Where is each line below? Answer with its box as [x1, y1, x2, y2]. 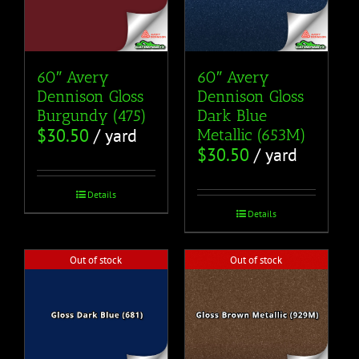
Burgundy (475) [37, 105, 147, 125]
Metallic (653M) [196, 124, 306, 144]
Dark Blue [196, 105, 267, 125]
